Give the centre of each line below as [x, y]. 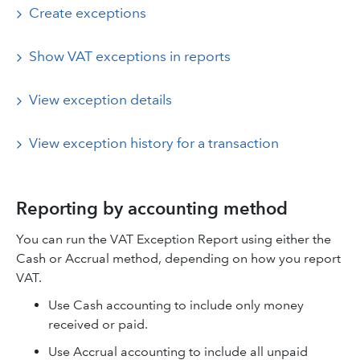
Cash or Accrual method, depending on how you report [178, 258]
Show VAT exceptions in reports [130, 56]
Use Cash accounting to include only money [176, 305]
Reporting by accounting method [152, 209]
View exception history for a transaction [154, 143]
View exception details [100, 100]
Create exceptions [88, 13]
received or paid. [98, 324]
